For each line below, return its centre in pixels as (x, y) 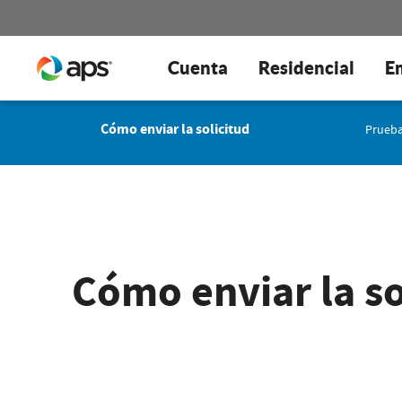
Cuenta (198, 68)
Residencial (306, 68)
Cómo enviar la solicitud (175, 129)
